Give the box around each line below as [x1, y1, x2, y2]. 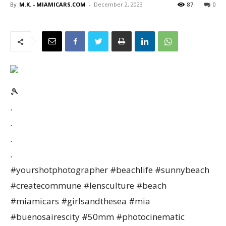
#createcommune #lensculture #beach [10, 180, 166, 191]
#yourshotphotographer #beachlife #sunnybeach [10, 164, 209, 176]
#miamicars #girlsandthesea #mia [10, 195, 150, 207]
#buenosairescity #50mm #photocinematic [10, 211, 185, 222]
